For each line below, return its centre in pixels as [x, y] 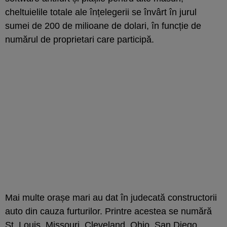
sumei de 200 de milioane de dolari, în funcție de [103, 26]
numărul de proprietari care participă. [80, 39]
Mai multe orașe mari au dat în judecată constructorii [111, 197]
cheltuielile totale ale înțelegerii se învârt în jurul [101, 12]
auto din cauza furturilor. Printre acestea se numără [108, 211]
